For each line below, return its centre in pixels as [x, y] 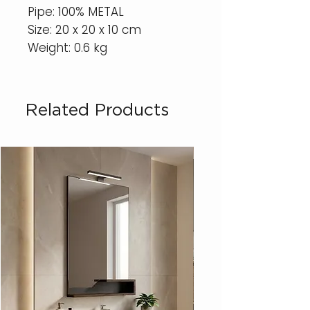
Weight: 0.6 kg [67, 48]
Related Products [97, 109]
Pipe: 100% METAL [76, 12]
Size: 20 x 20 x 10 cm [84, 30]
